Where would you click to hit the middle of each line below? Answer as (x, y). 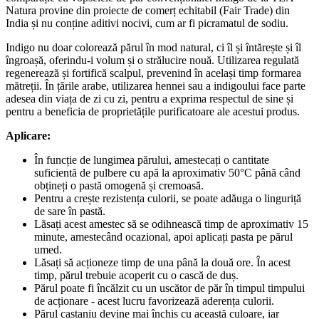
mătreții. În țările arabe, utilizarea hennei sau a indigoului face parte (156, 85)
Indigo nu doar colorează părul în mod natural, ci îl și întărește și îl (153, 47)
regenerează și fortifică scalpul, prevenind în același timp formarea (153, 73)
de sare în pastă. (70, 211)
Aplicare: (28, 135)
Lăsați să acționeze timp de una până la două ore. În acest (162, 262)
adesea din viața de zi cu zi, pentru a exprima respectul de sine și (150, 98)
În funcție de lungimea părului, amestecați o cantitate (152, 159)
